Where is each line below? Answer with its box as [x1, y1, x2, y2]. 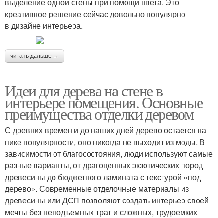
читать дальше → [10, 53, 59, 60]
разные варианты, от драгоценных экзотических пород [5, 160, 203, 171]
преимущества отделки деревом [5, 103, 194, 125]
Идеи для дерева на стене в [5, 80, 163, 101]
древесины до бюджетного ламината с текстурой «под [5, 171, 201, 183]
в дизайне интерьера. [5, 20, 83, 32]
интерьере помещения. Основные [5, 91, 203, 113]
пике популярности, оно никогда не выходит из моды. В [5, 136, 205, 148]
